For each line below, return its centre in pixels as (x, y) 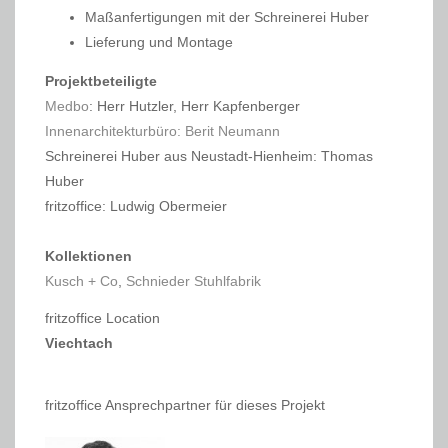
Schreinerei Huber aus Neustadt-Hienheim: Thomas (209, 156)
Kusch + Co (81, 281)
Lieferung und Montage (159, 42)
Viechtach (79, 343)
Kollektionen (88, 256)
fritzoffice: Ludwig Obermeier (136, 206)
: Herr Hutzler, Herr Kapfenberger (194, 106)
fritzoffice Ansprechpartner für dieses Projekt (185, 405)
